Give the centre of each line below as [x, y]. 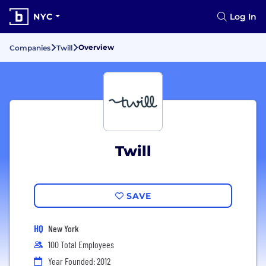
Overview [96, 47]
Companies [30, 48]
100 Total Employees [81, 244]
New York [64, 228]
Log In [243, 17]
